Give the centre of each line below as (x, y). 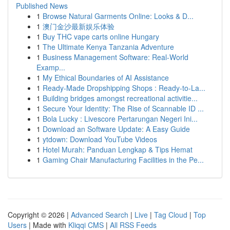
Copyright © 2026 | (39, 215)
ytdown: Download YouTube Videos (100, 139)
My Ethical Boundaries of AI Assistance (106, 78)
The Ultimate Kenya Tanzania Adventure (108, 47)
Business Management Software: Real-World (116, 57)
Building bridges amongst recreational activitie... (120, 98)
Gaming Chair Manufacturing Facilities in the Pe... (123, 160)
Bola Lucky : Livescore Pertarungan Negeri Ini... (120, 119)
